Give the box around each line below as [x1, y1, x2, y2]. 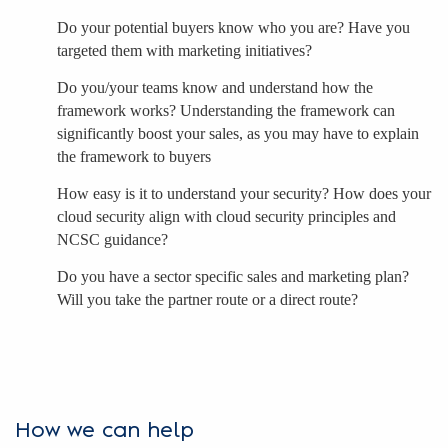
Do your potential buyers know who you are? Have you [57, 18, 410, 36]
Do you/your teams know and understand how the [57, 78, 373, 96]
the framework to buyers [57, 147, 211, 165]
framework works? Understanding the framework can [57, 101, 395, 119]
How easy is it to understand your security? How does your [57, 184, 431, 202]
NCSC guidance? [57, 230, 168, 248]
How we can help [15, 420, 194, 441]
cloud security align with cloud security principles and [57, 207, 396, 225]
